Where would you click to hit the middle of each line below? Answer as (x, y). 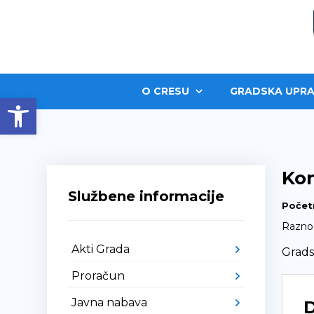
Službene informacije (146, 196)
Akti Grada (101, 249)
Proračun (98, 276)
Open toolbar (79, 104)
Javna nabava (110, 302)
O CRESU (165, 91)
